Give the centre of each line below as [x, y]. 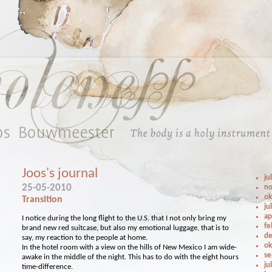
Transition [42, 200]
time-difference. [48, 267]
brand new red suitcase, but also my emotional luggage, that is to [126, 228]
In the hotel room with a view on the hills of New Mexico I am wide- [130, 247]
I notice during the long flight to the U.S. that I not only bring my [124, 218]
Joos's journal [60, 174]
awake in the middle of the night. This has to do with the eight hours [131, 257]
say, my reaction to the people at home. [85, 238]
